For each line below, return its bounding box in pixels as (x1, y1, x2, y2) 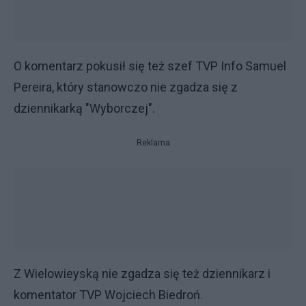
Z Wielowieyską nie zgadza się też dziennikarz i (14, 266, 270, 281)
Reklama (136, 138, 170, 148)
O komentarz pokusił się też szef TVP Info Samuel (14, 59, 286, 73)
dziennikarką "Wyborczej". (14, 101, 155, 115)
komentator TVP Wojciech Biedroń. (14, 288, 203, 302)
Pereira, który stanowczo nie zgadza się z (14, 80, 238, 94)
